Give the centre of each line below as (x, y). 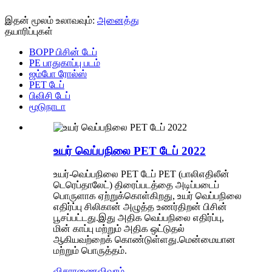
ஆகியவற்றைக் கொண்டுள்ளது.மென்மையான (144, 240)
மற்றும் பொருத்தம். (90, 251)
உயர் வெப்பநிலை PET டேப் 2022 (130, 151)
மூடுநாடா (47, 106)
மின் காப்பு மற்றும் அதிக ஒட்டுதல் (119, 229)
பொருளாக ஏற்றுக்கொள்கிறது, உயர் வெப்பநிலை (148, 196)
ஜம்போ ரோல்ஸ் (58, 73)
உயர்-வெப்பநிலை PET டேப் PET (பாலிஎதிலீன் (141, 174)
